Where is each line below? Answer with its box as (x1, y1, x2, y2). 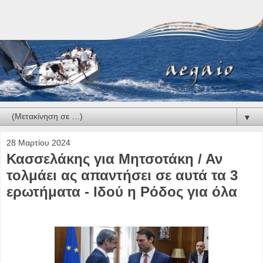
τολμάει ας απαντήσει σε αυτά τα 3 (6, 167, 238, 184)
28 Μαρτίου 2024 (6, 138, 70, 148)
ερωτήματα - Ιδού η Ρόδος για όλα (6, 184, 237, 200)
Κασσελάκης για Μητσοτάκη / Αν (6, 151, 222, 167)
